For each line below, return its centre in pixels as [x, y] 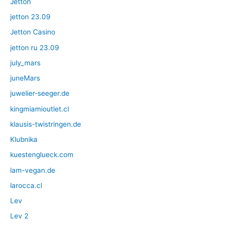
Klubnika [24, 140]
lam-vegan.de [33, 170]
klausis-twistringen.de [46, 124]
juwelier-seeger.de [40, 93]
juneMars [25, 78]
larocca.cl [26, 185]
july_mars [25, 63]
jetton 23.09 [30, 17]
